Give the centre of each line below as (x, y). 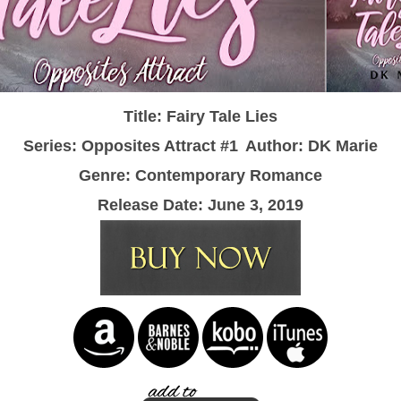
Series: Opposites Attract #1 (131, 145)
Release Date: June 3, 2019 (200, 205)
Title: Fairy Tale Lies (200, 116)
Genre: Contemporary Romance (200, 175)
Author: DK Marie (311, 145)
